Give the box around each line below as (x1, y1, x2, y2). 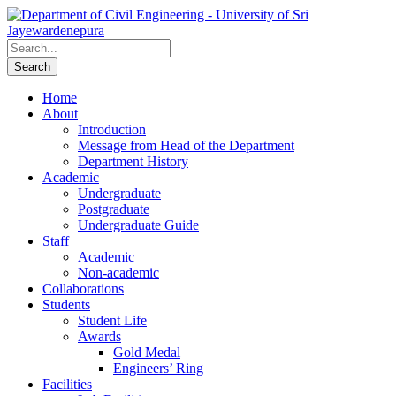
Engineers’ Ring (113, 361, 203, 376)
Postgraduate (78, 202, 149, 217)
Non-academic (78, 265, 159, 280)
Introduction (78, 122, 146, 137)
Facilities (42, 377, 92, 392)
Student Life (78, 313, 147, 328)
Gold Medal (113, 345, 180, 360)
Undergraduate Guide (78, 217, 199, 232)
